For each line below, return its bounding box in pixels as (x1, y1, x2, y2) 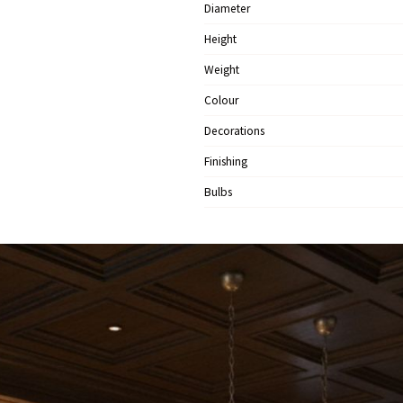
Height (203, 31, 237, 47)
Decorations (203, 123, 264, 139)
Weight (203, 62, 239, 77)
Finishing (203, 154, 247, 169)
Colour (203, 93, 238, 108)
